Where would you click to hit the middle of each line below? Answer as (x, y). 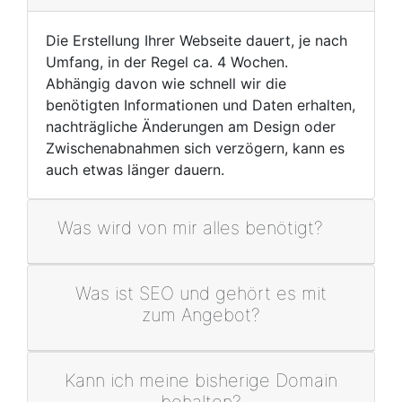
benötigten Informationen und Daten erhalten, (201, 105)
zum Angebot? (201, 315)
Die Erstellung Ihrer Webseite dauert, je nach (197, 40)
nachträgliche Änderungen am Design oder (191, 127)
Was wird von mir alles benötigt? (190, 228)
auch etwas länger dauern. (135, 170)
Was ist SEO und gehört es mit (201, 293)
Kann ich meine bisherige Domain (201, 380)
